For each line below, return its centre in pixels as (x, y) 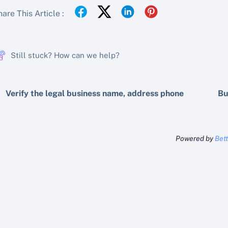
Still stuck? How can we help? (65, 55)
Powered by (195, 138)
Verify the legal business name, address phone (95, 93)
